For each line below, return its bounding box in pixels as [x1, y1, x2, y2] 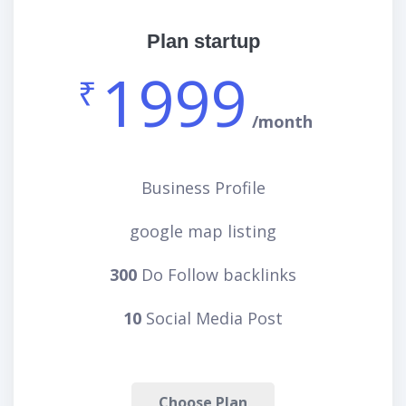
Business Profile [140, 177, 266, 198]
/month [252, 111, 313, 132]
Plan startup [146, 30, 260, 53]
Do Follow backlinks [137, 264, 296, 285]
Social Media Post [141, 307, 283, 329]
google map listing [130, 220, 276, 242]
